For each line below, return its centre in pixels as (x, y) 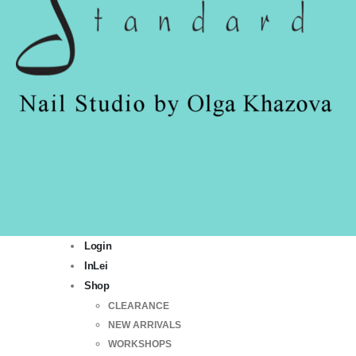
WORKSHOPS (140, 344)
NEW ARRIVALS (145, 325)
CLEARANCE (139, 306)
